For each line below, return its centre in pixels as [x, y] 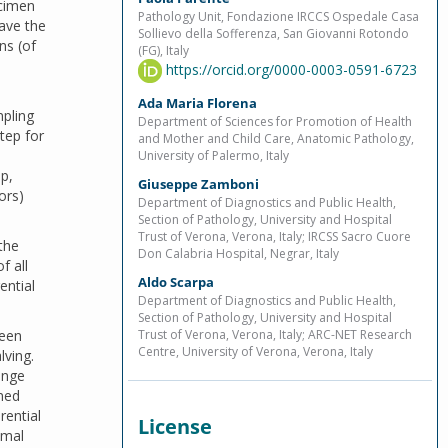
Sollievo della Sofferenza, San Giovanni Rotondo [273, 33]
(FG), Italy [163, 50]
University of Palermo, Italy [213, 155]
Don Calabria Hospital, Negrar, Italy [238, 253]
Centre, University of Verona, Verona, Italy [255, 351]
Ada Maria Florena [197, 103]
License [175, 426]
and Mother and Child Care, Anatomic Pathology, [276, 138]
